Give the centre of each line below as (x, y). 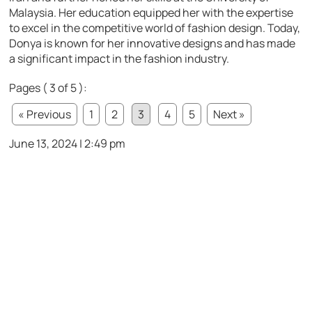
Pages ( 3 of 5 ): (48, 88)
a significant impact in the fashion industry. (119, 59)
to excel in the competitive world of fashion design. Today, (155, 28)
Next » (229, 115)
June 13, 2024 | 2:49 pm (68, 144)
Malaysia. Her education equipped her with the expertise (151, 13)
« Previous (45, 115)
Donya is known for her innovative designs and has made (153, 44)
